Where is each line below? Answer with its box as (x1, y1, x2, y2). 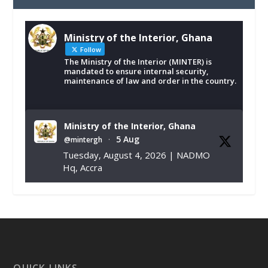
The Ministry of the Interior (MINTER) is (64, 56, 212, 68)
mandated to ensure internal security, (64, 66, 209, 77)
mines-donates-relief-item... (63, 226, 183, 237)
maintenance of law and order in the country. (64, 75, 237, 87)
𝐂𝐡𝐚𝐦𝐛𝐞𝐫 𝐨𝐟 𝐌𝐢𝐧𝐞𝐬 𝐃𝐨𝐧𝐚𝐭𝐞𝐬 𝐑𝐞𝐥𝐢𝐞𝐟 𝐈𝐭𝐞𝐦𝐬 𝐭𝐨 (63, 187, 230, 199)
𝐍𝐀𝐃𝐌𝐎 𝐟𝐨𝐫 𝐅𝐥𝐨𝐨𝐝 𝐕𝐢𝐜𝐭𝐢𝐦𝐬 (63, 199, 170, 212)
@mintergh (64, 135, 103, 145)
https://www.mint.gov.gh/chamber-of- (63, 212, 225, 224)
